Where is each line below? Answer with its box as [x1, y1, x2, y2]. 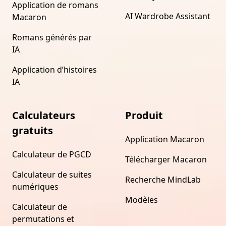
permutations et [12, 213, 74, 224]
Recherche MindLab [125, 174, 201, 185]
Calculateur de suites [12, 168, 92, 180]
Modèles [125, 194, 158, 205]
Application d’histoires [12, 64, 97, 75]
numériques [12, 181, 59, 192]
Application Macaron [125, 133, 204, 145]
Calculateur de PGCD [12, 148, 91, 160]
